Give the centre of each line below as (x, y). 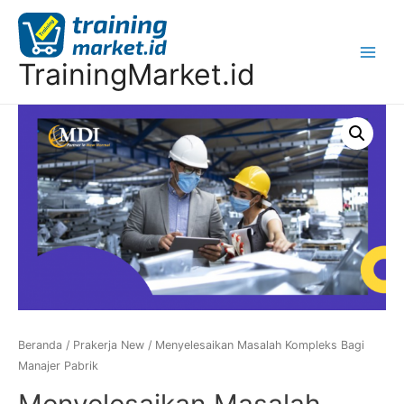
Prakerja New (109, 344)
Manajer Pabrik (58, 365)
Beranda (40, 344)
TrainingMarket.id (137, 74)
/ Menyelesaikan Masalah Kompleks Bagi (254, 344)
